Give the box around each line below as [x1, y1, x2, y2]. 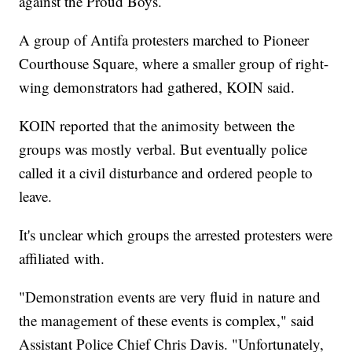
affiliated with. [19, 248, 105, 269]
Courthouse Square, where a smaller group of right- [19, 53, 329, 74]
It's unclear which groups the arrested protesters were [19, 225, 333, 245]
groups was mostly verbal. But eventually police [19, 139, 308, 159]
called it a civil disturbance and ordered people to [19, 163, 313, 183]
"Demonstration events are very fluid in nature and [19, 287, 321, 307]
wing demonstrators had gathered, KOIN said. [19, 77, 295, 97]
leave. [19, 186, 53, 207]
